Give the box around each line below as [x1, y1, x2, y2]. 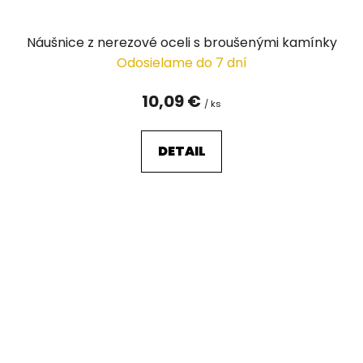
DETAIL [157, 141, 206, 160]
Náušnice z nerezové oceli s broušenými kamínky [26, 32, 337, 52]
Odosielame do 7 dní [116, 53, 247, 72]
